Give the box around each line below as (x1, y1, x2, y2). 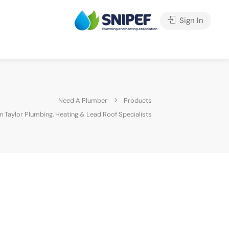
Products (124, 96, 152, 105)
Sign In (177, 15, 203, 26)
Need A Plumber (58, 96, 107, 105)
